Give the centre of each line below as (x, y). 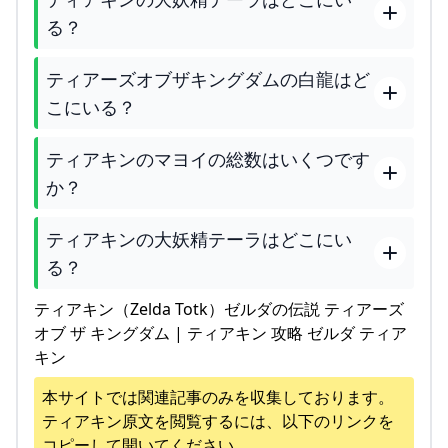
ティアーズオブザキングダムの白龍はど (208, 79)
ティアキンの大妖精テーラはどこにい (199, 239)
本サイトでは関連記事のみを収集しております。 (218, 397)
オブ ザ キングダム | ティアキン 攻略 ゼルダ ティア (220, 333)
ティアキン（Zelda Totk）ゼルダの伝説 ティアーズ (219, 309)
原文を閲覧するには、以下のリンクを (258, 421)
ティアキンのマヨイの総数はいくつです (208, 159)
